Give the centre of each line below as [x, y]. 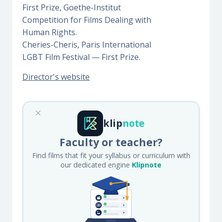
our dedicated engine [96, 165]
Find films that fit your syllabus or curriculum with [111, 155]
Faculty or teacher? [111, 142]
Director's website [56, 77]
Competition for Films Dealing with [87, 20]
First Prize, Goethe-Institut [72, 7]
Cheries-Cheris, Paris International [87, 44]
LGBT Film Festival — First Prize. [81, 57]
